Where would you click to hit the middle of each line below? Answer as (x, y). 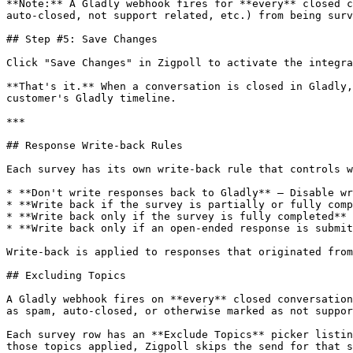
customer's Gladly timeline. (91, 98)
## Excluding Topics (66, 275)
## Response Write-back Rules (95, 145)
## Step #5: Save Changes (82, 39)
